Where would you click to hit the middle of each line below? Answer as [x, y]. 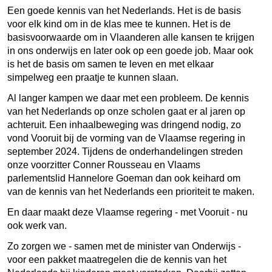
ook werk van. [38, 225]
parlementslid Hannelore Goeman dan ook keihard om [124, 178]
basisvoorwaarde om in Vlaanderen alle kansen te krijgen [131, 37]
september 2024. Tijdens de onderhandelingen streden [125, 151]
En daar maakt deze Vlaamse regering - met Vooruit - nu [127, 212]
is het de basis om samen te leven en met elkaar [110, 64]
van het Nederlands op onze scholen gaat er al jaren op [126, 111]
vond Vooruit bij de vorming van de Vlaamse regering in [126, 138]
